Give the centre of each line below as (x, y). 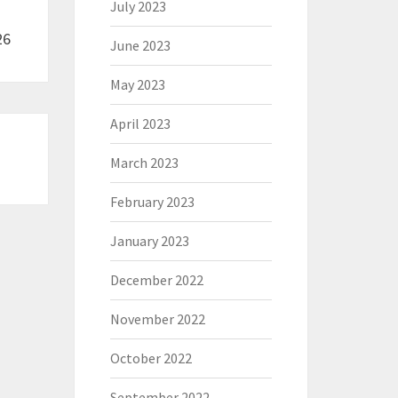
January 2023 (149, 241)
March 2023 (144, 163)
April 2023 (140, 123)
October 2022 (151, 358)
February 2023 (152, 202)
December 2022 (156, 280)
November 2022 (157, 319)
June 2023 (140, 45)
